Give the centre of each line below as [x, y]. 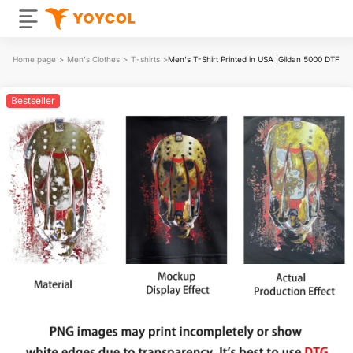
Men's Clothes [93, 59]
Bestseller [33, 101]
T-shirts [145, 59]
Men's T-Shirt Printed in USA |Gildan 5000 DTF [254, 59]
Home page [34, 59]
